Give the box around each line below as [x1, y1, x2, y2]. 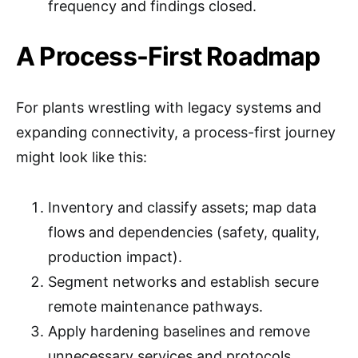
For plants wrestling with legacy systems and [16, 99, 321, 116]
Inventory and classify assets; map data [48, 199, 316, 216]
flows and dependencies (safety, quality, [48, 224, 320, 241]
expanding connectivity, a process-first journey [16, 124, 336, 141]
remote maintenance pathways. [48, 298, 263, 315]
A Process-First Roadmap [16, 41, 320, 72]
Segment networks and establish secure [48, 273, 319, 290]
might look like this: [16, 149, 147, 165]
